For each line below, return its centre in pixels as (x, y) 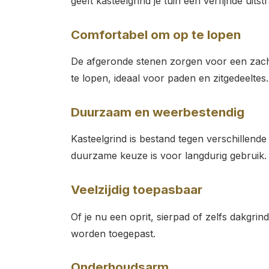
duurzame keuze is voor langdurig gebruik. (168, 156)
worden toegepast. (113, 233)
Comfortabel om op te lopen (156, 34)
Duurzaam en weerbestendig (157, 112)
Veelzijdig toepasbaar (136, 190)
